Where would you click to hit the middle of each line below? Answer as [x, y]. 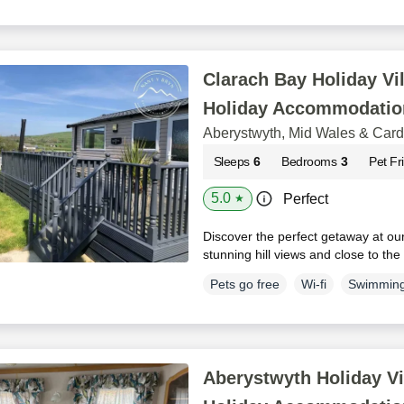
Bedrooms [309, 162]
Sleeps [231, 162]
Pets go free [244, 285]
